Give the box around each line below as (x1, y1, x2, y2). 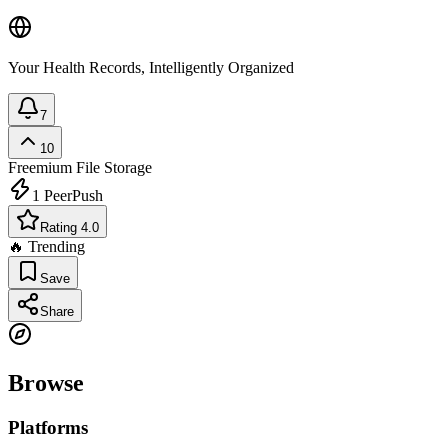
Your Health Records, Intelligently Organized (8, 59, 294, 77)
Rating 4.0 (40, 220, 99, 236)
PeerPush (40, 187, 103, 205)
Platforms (8, 417, 88, 439)
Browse (8, 370, 84, 397)
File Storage (72, 159, 152, 177)
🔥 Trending (8, 238, 85, 256)
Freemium (8, 159, 72, 177)
